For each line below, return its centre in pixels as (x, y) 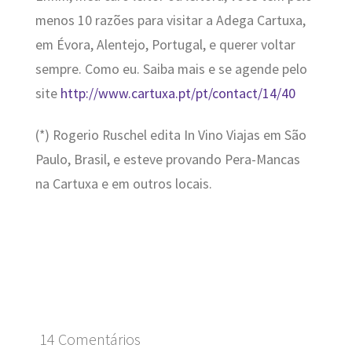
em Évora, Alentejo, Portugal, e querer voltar (165, 44)
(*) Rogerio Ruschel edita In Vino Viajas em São (170, 136)
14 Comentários (90, 339)
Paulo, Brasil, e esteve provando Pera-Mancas (167, 160)
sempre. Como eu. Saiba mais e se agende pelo (171, 69)
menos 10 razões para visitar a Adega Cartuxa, (170, 20)
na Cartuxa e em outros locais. (123, 184)
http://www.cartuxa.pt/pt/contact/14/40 (178, 93)
